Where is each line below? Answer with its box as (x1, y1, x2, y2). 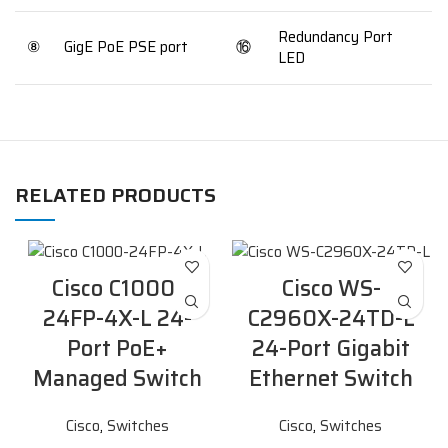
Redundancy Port (278, 25, 394, 49)
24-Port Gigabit (251, 331, 410, 367)
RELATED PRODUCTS (15, 179, 217, 211)
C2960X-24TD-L (246, 301, 415, 337)
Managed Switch (32, 361, 202, 397)
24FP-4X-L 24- (42, 301, 192, 337)
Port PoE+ (66, 331, 168, 367)
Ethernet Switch (248, 361, 413, 397)
